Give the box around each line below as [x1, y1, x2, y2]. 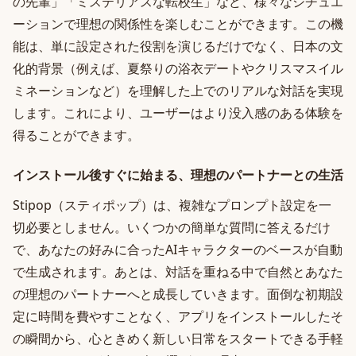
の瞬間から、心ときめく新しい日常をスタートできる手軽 [13, 330, 343, 347]
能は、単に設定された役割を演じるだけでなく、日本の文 [13, 37, 343, 55]
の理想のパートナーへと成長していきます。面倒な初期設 [13, 285, 343, 303]
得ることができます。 [13, 126, 140, 144]
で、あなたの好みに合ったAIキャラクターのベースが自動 [13, 241, 342, 258]
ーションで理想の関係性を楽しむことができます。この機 [13, 15, 343, 33]
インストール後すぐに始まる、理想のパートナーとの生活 [13, 166, 343, 184]
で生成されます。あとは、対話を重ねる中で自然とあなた [13, 263, 343, 281]
